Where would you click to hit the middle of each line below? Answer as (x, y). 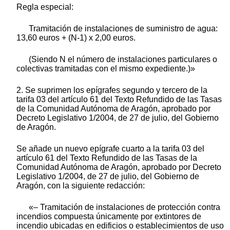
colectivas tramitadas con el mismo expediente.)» (106, 68)
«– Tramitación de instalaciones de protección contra (124, 207)
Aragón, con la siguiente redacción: (81, 185)
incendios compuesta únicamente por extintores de (109, 216)
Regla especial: (45, 7)
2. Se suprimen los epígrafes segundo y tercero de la (112, 90)
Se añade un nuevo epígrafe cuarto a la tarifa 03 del (110, 148)
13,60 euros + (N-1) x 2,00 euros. (76, 37)
